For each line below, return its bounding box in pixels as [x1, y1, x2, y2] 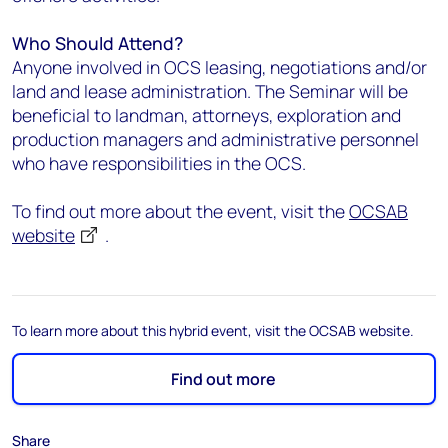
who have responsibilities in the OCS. [12, 151, 306, 175]
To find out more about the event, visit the [12, 199, 349, 223]
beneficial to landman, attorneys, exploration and [12, 103, 401, 127]
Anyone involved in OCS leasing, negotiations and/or [12, 55, 427, 79]
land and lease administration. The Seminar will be [12, 79, 408, 103]
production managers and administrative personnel [12, 127, 419, 151]
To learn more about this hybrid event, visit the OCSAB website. [12, 321, 414, 340]
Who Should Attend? [12, 31, 183, 55]
